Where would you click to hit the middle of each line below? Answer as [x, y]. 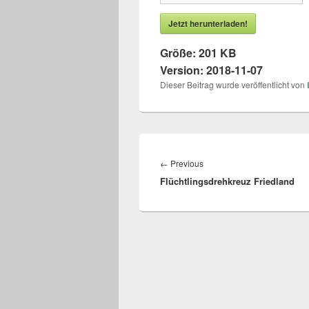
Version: [183, 70]
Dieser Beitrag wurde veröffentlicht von [233, 84]
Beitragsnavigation [206, 148]
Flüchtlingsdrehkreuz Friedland [227, 181]
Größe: [179, 53]
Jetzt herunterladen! [208, 23]
